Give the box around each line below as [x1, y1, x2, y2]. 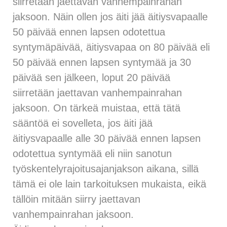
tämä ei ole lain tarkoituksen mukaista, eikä [13, 178, 206, 190]
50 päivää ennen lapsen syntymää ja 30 [13, 56, 191, 68]
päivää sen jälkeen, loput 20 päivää [13, 71, 170, 83]
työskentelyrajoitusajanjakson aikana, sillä [13, 163, 199, 174]
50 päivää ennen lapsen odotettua [13, 26, 165, 37]
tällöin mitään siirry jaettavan [13, 193, 140, 205]
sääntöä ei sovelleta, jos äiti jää [13, 117, 153, 129]
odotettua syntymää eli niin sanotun [13, 147, 172, 159]
